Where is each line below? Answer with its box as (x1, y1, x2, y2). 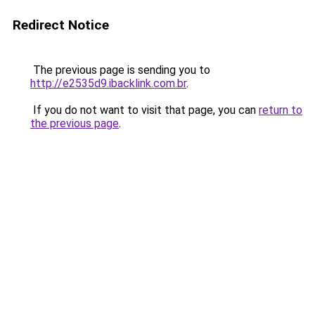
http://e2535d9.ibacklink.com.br (30, 77, 186, 90)
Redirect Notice (13, 17, 109, 33)
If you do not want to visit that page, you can (30, 103, 259, 117)
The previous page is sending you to (30, 63, 210, 77)
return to (259, 103, 302, 117)
